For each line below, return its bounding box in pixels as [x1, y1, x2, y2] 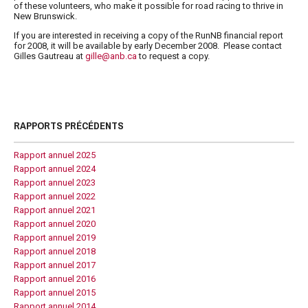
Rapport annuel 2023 [14, 177, 96, 188]
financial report [222, 30, 283, 41]
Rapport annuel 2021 [14, 205, 96, 215]
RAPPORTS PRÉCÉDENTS [14, 118, 124, 133]
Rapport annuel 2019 [14, 232, 96, 243]
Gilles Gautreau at [14, 51, 85, 61]
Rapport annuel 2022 [14, 191, 96, 201]
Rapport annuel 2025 [14, 150, 96, 160]
